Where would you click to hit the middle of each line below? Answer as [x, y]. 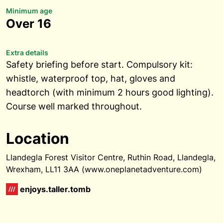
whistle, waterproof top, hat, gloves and [91, 78]
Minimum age [29, 11]
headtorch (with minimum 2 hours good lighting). [110, 92]
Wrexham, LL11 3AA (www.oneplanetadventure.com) [104, 169]
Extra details [27, 53]
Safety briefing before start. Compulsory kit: [99, 64]
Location [38, 138]
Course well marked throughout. [74, 106]
